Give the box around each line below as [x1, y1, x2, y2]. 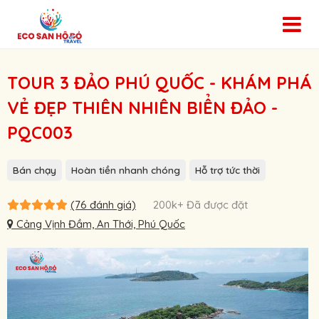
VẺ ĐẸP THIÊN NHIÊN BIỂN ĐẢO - [7, 96, 278, 118]
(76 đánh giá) [70, 197, 136, 211]
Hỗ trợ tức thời [195, 163, 260, 176]
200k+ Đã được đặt [153, 197, 248, 211]
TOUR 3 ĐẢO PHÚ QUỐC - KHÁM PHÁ [7, 71, 312, 93]
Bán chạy [13, 163, 56, 176]
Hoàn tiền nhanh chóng [71, 163, 180, 176]
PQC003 [7, 121, 73, 143]
